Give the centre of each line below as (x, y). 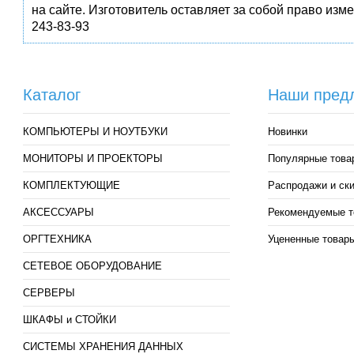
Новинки (287, 132)
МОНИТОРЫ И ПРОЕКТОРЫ (93, 158)
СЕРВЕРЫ (49, 293)
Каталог (52, 95)
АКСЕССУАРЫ (58, 212)
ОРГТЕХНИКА (57, 239)
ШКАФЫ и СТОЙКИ (70, 320)
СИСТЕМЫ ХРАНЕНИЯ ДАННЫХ (103, 346)
